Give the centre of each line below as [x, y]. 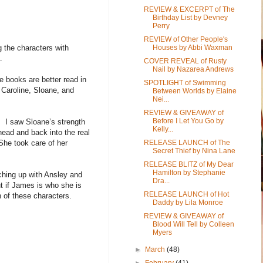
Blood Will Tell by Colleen [193, 224]
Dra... [161, 181]
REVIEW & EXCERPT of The [189, 9]
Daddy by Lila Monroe [188, 202]
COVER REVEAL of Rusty [185, 61]
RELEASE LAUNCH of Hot [186, 194]
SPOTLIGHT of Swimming [185, 82]
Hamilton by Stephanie [189, 172]
